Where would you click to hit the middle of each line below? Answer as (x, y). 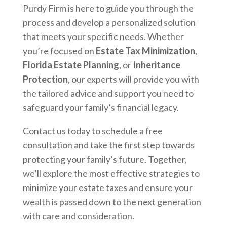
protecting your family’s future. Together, (105, 159)
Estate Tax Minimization (145, 50)
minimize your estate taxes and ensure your (107, 187)
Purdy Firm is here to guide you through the (108, 8)
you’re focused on (59, 50)
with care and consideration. (78, 216)
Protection (45, 79)
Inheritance (156, 65)
